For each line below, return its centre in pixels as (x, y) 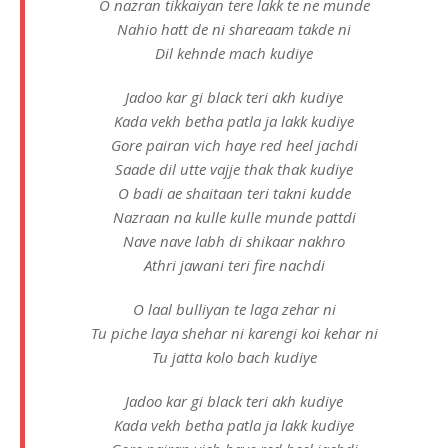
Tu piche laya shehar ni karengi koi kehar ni (234, 333)
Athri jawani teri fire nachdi (234, 265)
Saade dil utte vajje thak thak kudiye (234, 169)
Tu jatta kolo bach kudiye (234, 357)
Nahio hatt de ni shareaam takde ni (234, 29)
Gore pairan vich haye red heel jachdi (234, 145)
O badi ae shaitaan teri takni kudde (234, 193)
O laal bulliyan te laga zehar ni (234, 309)
